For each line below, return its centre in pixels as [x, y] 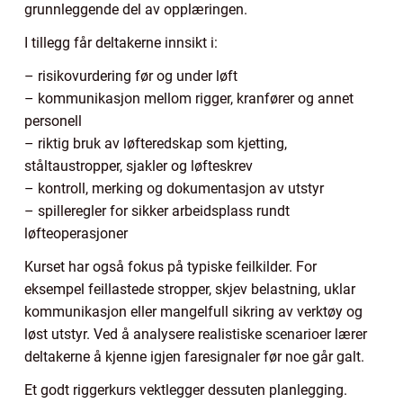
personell [53, 121]
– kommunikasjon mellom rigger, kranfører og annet [189, 99]
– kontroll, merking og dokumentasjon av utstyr [174, 189]
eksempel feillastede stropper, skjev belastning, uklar [190, 290]
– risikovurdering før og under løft [131, 76]
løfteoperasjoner [76, 234]
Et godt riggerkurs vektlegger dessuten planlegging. [186, 390]
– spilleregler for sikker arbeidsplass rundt [157, 211]
